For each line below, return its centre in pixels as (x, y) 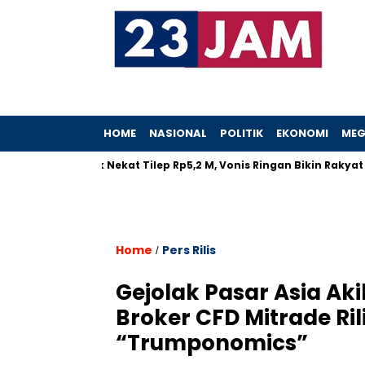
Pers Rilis (189, 250)
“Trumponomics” (212, 343)
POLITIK (242, 133)
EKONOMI (302, 133)
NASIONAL (178, 133)
